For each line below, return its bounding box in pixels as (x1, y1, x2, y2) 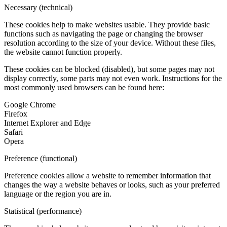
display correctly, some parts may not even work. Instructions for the (4, 74, 222, 83)
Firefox (4, 109, 27, 119)
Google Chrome (4, 100, 56, 109)
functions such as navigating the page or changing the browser (4, 29, 203, 39)
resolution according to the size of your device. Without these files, (4, 39, 216, 48)
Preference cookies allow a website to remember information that (4, 171, 211, 180)
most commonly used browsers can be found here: (4, 83, 164, 92)
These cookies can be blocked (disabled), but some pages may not (4, 65, 214, 74)
